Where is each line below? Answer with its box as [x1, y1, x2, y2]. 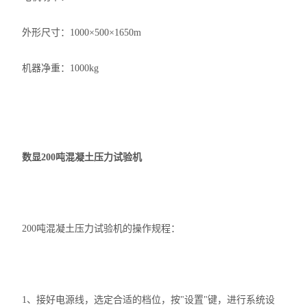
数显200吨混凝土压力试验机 [22, 152, 143, 162]
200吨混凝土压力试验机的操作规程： [22, 223, 181, 234]
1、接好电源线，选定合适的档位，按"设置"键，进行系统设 [22, 295, 275, 305]
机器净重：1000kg [22, 63, 99, 73]
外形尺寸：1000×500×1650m [22, 27, 142, 38]
